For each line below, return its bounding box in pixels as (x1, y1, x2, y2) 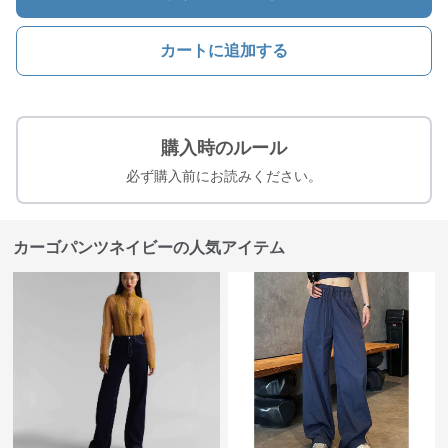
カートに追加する (160, 42, 288, 59)
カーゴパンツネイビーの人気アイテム (13, 239, 286, 256)
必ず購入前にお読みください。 (126, 168, 322, 184)
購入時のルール (161, 138, 287, 158)
